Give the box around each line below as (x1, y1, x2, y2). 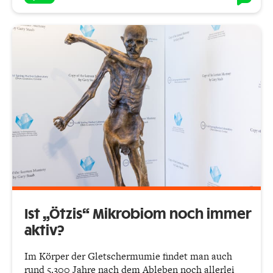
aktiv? (24, 224, 64, 238)
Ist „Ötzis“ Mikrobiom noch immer (24, 208, 252, 222)
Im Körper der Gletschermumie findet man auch (24, 249, 232, 264)
